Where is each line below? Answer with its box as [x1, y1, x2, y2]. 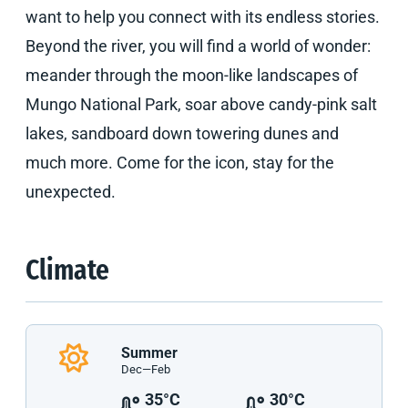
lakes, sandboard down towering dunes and [25, 124, 339, 143]
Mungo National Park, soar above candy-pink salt [25, 95, 377, 114]
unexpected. [25, 182, 116, 201]
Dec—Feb [120, 362, 170, 376]
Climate [25, 258, 109, 287]
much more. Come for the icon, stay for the [25, 153, 334, 172]
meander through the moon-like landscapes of [25, 66, 358, 85]
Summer [120, 344, 178, 362]
